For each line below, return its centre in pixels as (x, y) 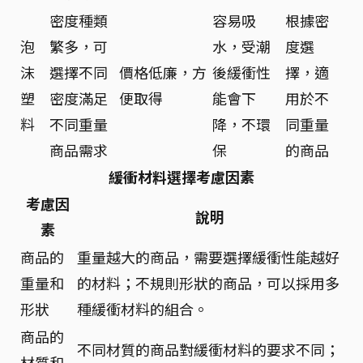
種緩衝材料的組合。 (143, 309)
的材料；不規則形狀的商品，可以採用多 (208, 283)
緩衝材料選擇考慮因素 (181, 177)
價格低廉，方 (163, 72)
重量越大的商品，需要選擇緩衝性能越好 (208, 257)
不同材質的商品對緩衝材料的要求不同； (208, 349)
